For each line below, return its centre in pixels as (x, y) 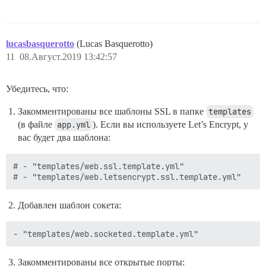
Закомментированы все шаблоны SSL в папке (112, 111)
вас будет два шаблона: (64, 137)
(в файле (36, 124)
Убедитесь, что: (37, 88)
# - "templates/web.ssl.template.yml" (99, 166)
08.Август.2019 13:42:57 (68, 56)
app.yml (74, 124)
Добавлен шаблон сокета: (69, 205)
